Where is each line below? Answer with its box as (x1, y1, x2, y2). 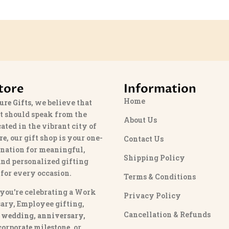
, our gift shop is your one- (6, 132, 103, 143)
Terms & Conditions (124, 171, 196, 181)
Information (124, 81, 197, 97)
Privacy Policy (124, 190, 181, 200)
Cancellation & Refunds (124, 209, 211, 219)
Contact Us (124, 133, 164, 144)
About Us (124, 114, 157, 125)
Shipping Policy (124, 152, 186, 163)
